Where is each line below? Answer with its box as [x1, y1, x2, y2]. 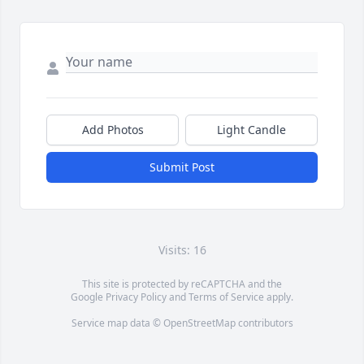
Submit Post [149, 159, 214, 175]
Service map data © [71, 316, 163, 331]
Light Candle [217, 122, 286, 138]
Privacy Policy [106, 290, 167, 305]
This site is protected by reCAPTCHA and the [82, 277, 282, 292]
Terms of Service [188, 290, 264, 305]
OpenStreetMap [162, 316, 236, 331]
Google [71, 290, 106, 305]
